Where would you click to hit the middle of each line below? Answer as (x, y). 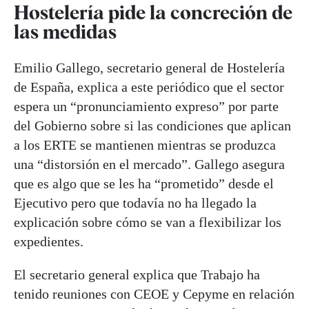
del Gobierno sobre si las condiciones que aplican (152, 125)
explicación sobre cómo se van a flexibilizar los (148, 222)
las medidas (65, 32)
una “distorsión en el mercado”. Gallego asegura (149, 164)
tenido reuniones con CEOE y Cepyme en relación (154, 293)
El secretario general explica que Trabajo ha (137, 274)
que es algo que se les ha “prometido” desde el (144, 183)
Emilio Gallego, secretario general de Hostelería (149, 67)
